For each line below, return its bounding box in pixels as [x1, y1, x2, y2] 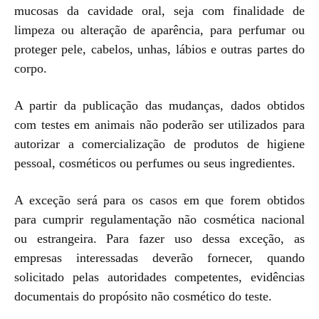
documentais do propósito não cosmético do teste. [14, 288, 272, 303]
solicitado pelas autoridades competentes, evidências [14, 269, 305, 284]
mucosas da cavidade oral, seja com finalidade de [14, 3, 305, 18]
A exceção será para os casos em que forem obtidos [14, 192, 305, 207]
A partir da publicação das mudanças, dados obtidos [14, 98, 305, 113]
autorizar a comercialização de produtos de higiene [14, 136, 305, 151]
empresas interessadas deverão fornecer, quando [14, 250, 305, 265]
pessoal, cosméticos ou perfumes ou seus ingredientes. [14, 155, 296, 170]
